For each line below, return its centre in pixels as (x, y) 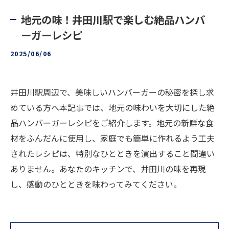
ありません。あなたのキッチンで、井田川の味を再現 (108, 169)
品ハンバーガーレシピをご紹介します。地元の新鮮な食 (112, 123)
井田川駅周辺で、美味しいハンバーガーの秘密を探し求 (112, 92)
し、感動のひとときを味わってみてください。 (96, 184)
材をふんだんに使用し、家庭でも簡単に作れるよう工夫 (112, 138)
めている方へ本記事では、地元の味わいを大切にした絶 (112, 107)
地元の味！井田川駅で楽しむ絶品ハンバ (113, 19)
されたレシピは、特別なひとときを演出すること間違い (112, 153)
